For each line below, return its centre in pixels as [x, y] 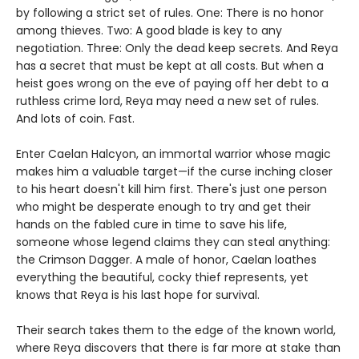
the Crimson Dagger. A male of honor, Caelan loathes [166, 260]
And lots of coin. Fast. [80, 119]
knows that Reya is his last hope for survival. [144, 295]
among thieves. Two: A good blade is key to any [149, 30]
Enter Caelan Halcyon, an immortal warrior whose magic [173, 154]
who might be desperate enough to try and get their [163, 207]
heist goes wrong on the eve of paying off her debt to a [172, 83]
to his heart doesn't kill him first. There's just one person [171, 189]
